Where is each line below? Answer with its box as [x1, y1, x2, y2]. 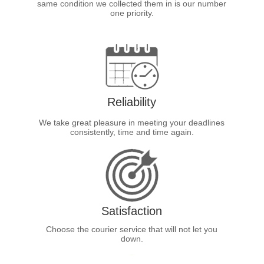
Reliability [107, 95, 157, 108]
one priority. [110, 8, 154, 18]
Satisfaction [101, 204, 163, 217]
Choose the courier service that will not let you [46, 224, 218, 234]
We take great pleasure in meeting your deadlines [39, 117, 225, 127]
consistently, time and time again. [70, 127, 194, 137]
